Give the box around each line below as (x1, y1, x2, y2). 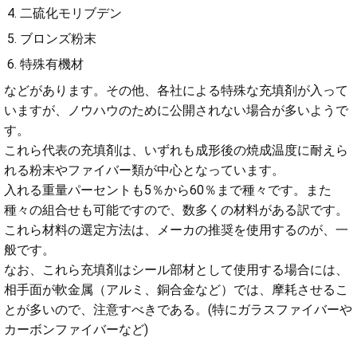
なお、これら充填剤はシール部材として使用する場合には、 (4, 262, 348, 278)
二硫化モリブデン (20, 6, 122, 22)
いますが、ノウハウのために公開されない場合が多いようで (4, 103, 348, 119)
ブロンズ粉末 (20, 30, 96, 46)
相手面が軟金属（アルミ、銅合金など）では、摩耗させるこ (4, 282, 348, 298)
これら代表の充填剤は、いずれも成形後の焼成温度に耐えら (4, 143, 348, 159)
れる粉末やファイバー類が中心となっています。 (4, 163, 284, 178)
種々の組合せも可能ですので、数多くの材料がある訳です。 (4, 202, 348, 218)
